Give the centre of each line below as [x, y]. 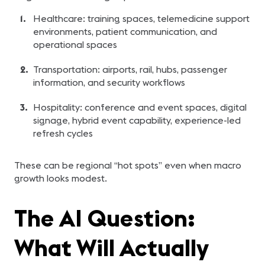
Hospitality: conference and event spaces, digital [140, 107]
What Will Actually [111, 248]
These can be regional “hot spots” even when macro [128, 165]
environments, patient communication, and [125, 31]
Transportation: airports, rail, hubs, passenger [130, 69]
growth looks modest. [61, 178]
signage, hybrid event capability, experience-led [137, 120]
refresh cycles [63, 133]
